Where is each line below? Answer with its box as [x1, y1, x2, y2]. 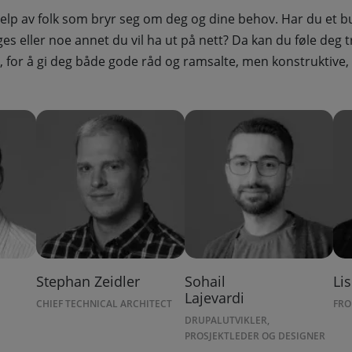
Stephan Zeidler [36, 272, 141, 291]
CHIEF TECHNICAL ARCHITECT [36, 297, 173, 311]
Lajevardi [185, 288, 245, 308]
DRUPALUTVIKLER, [185, 313, 270, 328]
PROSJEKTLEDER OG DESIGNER [185, 329, 326, 343]
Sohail [185, 272, 226, 291]
